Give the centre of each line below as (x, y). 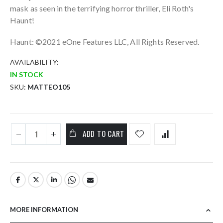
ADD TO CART (104, 134)
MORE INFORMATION (44, 210)
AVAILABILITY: (34, 62)
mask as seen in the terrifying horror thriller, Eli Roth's (102, 8)
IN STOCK (27, 74)
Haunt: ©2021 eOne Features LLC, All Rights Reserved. (105, 41)
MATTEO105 (49, 87)
